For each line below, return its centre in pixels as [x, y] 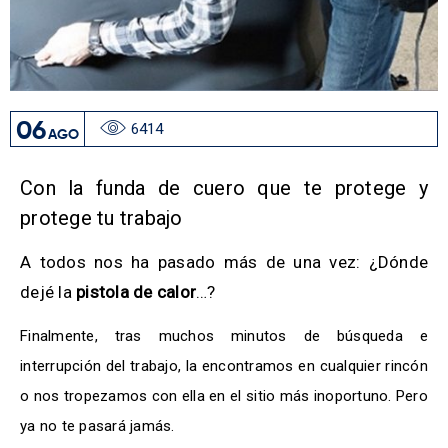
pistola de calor [136, 292]
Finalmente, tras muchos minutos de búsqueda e [224, 336]
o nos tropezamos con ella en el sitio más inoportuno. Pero [224, 396]
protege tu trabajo [101, 218]
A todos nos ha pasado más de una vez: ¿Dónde [224, 262]
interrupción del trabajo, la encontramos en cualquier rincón [224, 366]
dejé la [48, 292]
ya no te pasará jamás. [97, 426]
